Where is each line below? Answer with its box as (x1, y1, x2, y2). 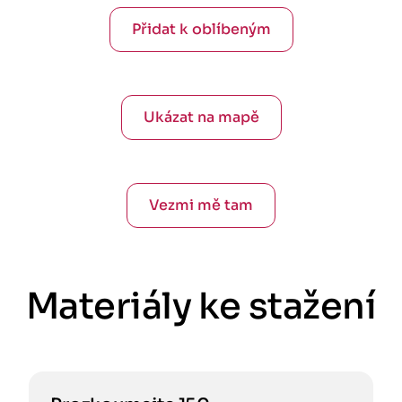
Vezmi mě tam (149, 196, 253, 214)
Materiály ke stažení (25, 284, 377, 329)
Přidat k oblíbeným (131, 20, 271, 39)
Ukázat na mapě (143, 108, 259, 127)
